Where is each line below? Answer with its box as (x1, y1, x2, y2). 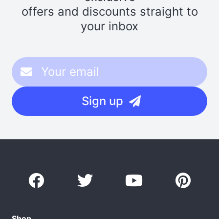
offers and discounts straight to (21, 4, 198, 19)
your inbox (81, 19, 138, 33)
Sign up (81, 93, 123, 108)
